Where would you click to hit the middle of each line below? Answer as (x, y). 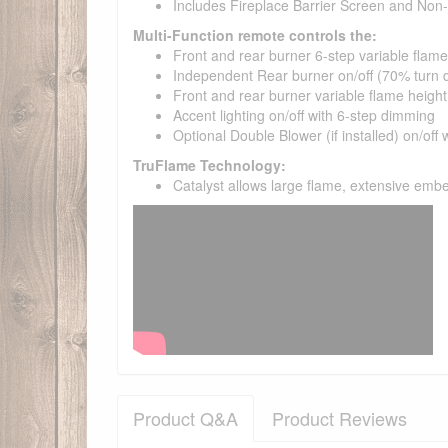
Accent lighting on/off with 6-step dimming (304, 115)
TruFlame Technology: (209, 165)
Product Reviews (339, 418)
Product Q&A (185, 418)
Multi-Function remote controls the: (255, 35)
